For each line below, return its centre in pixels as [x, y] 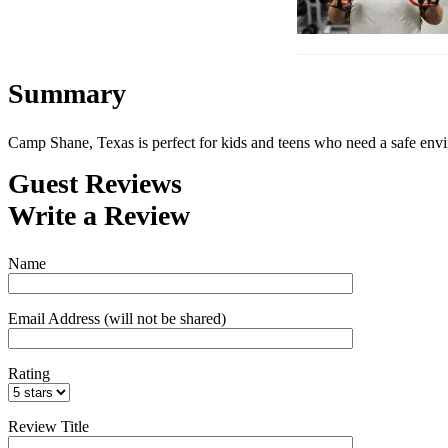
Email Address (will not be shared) [117, 318]
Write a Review [99, 215]
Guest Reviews [95, 183]
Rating [29, 373]
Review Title [48, 426]
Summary [67, 94]
